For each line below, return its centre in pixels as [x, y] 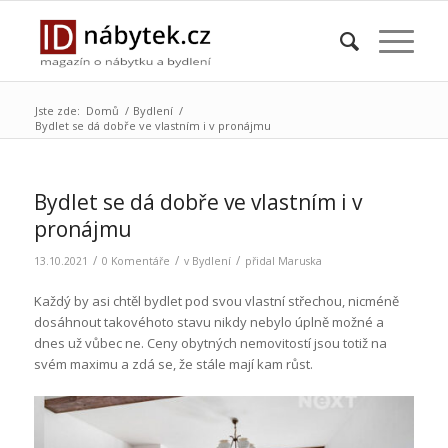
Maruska [299, 261]
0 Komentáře [135, 261]
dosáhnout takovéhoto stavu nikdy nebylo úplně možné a [208, 322]
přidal [261, 261]
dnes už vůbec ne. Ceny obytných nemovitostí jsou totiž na [210, 343]
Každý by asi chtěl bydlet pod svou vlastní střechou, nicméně [216, 301]
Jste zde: [57, 110]
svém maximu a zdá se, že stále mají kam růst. [173, 364]
